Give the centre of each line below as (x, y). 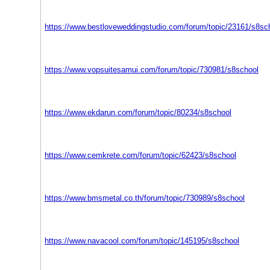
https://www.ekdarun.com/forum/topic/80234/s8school (138, 112)
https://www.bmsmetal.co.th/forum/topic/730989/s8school (145, 198)
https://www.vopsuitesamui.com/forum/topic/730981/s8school (152, 70)
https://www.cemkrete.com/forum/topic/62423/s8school (140, 155)
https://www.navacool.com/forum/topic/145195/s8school (142, 241)
